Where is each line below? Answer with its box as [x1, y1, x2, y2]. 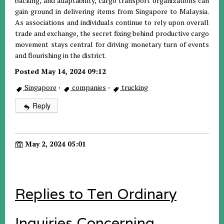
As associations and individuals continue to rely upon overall [15, 17, 209, 27]
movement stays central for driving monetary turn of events [15, 39, 209, 49]
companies [70, 82, 106, 92]
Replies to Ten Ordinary [15, 184, 176, 203]
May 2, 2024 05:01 [23, 138, 86, 148]
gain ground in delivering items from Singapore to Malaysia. [15, 6, 209, 16]
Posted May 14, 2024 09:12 [15, 66, 106, 76]
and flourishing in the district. [15, 50, 106, 60]
